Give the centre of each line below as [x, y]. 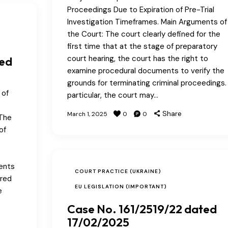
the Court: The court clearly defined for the [144, 34]
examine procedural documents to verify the [146, 70]
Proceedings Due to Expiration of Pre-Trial [140, 9]
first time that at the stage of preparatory [142, 46]
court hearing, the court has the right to [137, 58]
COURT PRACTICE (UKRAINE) [118, 171]
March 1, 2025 [87, 114]
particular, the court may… [112, 95]
